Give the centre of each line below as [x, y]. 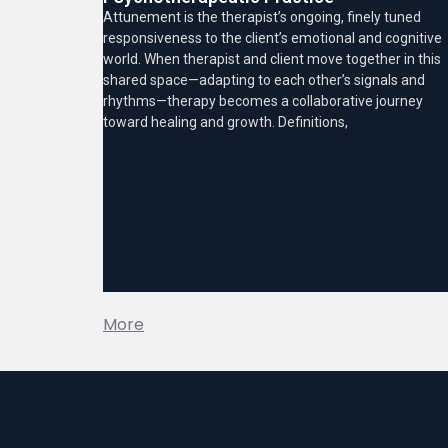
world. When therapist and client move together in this [272, 59]
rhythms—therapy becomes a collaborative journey [263, 101]
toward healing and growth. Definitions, [225, 122]
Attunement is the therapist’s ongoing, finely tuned [262, 17]
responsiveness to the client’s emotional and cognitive [272, 38]
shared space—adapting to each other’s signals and [264, 80]
